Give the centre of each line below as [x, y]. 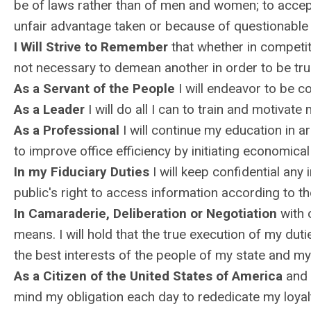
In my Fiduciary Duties [82, 172]
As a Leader [49, 109]
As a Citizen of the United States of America [148, 276]
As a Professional [67, 130]
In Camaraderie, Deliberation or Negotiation [145, 213]
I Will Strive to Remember [91, 47]
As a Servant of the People [94, 89]
